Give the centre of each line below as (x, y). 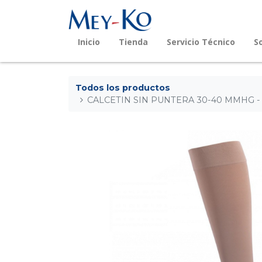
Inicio (89, 42)
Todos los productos (123, 87)
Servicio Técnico (201, 42)
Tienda (133, 42)
